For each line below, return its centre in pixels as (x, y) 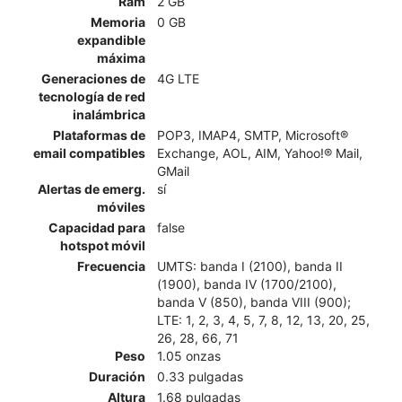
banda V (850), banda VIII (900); (254, 301)
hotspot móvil (103, 245)
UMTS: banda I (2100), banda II (250, 266)
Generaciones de (93, 78)
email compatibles (89, 153)
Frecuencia (111, 266)
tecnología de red (92, 96)
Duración (117, 376)
